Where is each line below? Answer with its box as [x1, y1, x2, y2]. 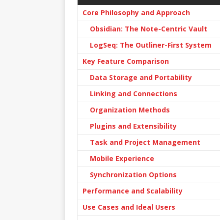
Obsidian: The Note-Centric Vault [90, 24, 207, 33]
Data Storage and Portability [90, 73, 192, 82]
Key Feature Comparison [82, 56, 169, 66]
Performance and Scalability [82, 186, 183, 195]
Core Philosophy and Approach [82, 8, 190, 17]
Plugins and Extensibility [90, 121, 177, 131]
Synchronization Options [90, 170, 177, 179]
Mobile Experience [90, 154, 154, 163]
